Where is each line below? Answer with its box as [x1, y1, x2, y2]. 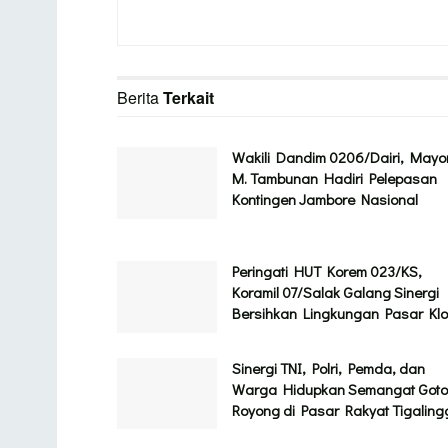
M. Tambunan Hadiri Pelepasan [232, 168, 437, 189]
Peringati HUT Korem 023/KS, [232, 261, 422, 282]
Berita [117, 86, 163, 110]
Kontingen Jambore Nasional [232, 189, 418, 210]
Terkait [163, 86, 214, 110]
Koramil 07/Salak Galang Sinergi [232, 282, 439, 303]
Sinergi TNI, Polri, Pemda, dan [232, 357, 425, 378]
